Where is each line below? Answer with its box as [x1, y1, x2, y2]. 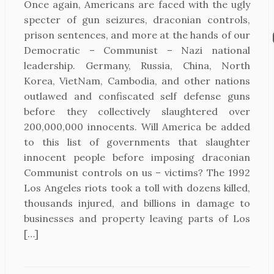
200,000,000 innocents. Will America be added [24, 120, 250, 133]
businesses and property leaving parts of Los [24, 212, 250, 224]
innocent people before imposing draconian [24, 151, 250, 163]
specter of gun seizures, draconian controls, [24, 13, 250, 26]
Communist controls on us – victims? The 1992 [24, 166, 250, 179]
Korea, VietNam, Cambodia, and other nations [24, 75, 250, 87]
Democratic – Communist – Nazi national [24, 44, 250, 56]
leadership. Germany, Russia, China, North [24, 59, 250, 72]
